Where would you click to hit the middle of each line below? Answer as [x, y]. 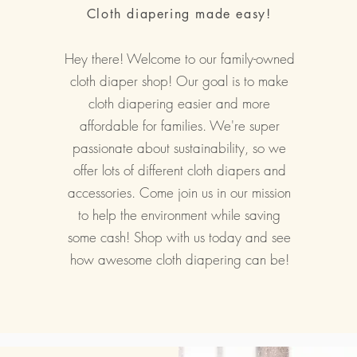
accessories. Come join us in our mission [180, 192]
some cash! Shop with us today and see [180, 237]
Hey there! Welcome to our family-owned [179, 58]
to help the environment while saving [180, 214]
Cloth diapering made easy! [179, 14]
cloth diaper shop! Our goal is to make [180, 80]
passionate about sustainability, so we [180, 147]
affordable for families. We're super [179, 125]
